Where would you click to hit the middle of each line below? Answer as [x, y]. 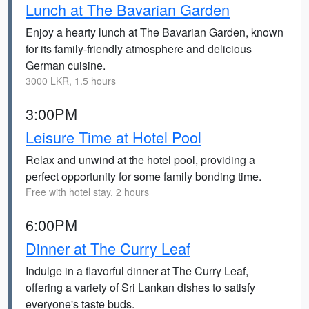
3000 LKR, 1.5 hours [71, 81]
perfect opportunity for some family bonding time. [143, 176]
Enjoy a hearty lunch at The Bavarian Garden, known [154, 32]
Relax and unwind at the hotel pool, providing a [140, 160]
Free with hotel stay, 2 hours [87, 192]
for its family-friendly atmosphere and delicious [139, 49]
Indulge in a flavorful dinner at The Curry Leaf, [137, 271]
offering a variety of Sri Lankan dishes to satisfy [140, 287]
